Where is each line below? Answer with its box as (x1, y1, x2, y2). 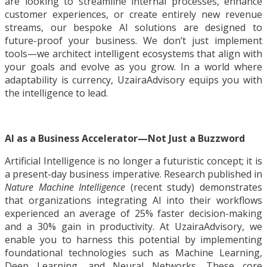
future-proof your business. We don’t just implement (5, 34, 262, 48)
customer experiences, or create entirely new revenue (5, 8, 262, 21)
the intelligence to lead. (5, 86, 110, 100)
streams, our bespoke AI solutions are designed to (5, 21, 262, 35)
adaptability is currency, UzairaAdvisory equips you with (5, 73, 262, 87)
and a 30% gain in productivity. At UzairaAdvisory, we (5, 220, 262, 234)
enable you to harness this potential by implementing (5, 233, 262, 247)
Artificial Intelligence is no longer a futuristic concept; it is (5, 154, 262, 168)
